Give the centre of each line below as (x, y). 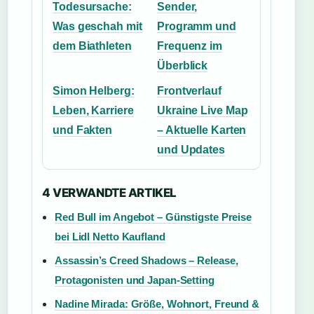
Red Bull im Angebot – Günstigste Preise (153, 217)
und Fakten (83, 130)
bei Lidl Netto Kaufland (110, 237)
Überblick (183, 66)
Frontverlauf (189, 91)
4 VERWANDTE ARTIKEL (109, 193)
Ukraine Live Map (203, 110)
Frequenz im (190, 46)
